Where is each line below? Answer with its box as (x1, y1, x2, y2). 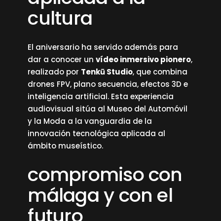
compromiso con (28, 161, 183, 187)
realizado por (28, 67, 81, 77)
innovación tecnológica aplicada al (28, 128, 166, 139)
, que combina (133, 67, 188, 77)
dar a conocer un (28, 54, 96, 65)
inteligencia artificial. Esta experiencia (28, 91, 174, 102)
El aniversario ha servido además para (28, 42, 179, 52)
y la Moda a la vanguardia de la (28, 116, 152, 126)
